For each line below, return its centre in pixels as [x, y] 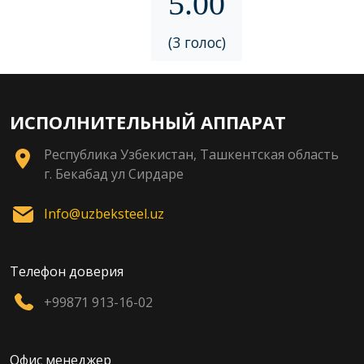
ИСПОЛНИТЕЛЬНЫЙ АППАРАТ [148, 121]
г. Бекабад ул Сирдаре [114, 173]
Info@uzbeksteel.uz [104, 213]
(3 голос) [197, 42]
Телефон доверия [67, 271]
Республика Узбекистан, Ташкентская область [191, 154]
